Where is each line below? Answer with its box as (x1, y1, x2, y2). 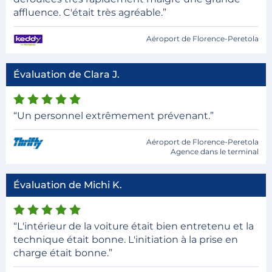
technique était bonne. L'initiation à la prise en (13, 234, 238, 245)
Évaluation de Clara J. (13, 69, 120, 80)
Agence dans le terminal (171, 147, 259, 156)
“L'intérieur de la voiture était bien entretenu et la (13, 220, 254, 232)
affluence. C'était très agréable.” (13, 7, 166, 18)
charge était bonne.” (13, 247, 112, 259)
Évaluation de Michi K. (13, 179, 122, 191)
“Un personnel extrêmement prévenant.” (13, 110, 214, 121)
